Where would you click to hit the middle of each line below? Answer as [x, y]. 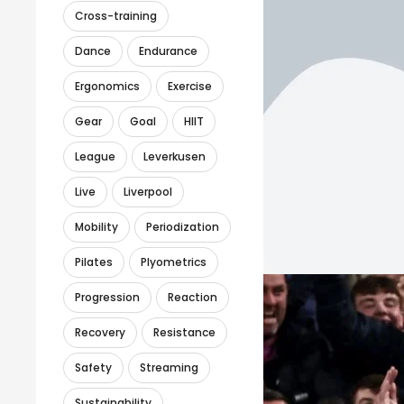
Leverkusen [174, 156]
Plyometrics [174, 262]
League [95, 156]
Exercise [190, 86]
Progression [107, 297]
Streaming [169, 367]
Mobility [96, 226]
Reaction [193, 297]
